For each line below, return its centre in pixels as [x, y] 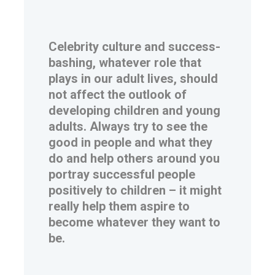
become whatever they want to [134, 223]
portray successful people [122, 175]
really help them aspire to [119, 207]
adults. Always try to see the [128, 127]
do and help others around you [134, 159]
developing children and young [134, 111]
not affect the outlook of [118, 95]
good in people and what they [130, 143]
